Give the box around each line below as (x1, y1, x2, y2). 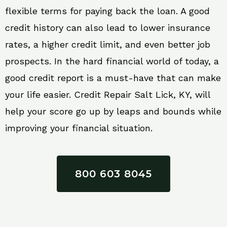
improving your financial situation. (5, 123, 153, 134)
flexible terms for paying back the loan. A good (5, 6, 210, 17)
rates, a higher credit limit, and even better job (5, 39, 210, 50)
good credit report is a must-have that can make (5, 72, 221, 84)
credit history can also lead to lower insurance (5, 22, 210, 33)
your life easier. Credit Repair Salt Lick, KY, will (5, 89, 210, 100)
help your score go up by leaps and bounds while (5, 106, 221, 117)
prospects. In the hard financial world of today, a (5, 56, 219, 67)
